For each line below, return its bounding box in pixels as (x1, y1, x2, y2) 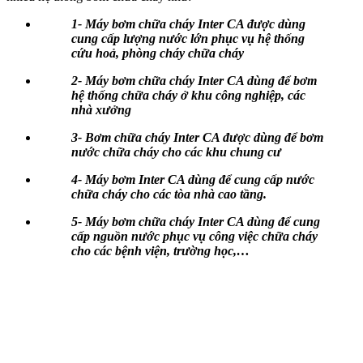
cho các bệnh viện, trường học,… (71, 243, 250, 258)
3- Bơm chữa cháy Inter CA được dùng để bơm (71, 130, 323, 144)
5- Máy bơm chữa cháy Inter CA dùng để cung (71, 214, 320, 228)
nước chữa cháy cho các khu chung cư (71, 144, 281, 159)
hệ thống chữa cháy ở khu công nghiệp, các (71, 88, 305, 102)
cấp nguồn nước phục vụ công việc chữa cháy (71, 228, 318, 243)
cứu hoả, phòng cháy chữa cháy (71, 45, 244, 60)
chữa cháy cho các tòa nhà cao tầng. (71, 186, 267, 201)
